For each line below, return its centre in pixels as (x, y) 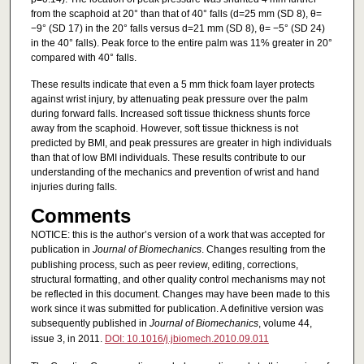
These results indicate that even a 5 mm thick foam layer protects (172, 85)
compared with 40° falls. (83, 57)
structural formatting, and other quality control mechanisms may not (178, 279)
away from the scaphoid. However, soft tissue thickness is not (164, 129)
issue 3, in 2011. (67, 338)
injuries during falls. (74, 187)
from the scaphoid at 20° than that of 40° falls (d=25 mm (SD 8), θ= (176, 13)
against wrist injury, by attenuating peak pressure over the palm (169, 100)
